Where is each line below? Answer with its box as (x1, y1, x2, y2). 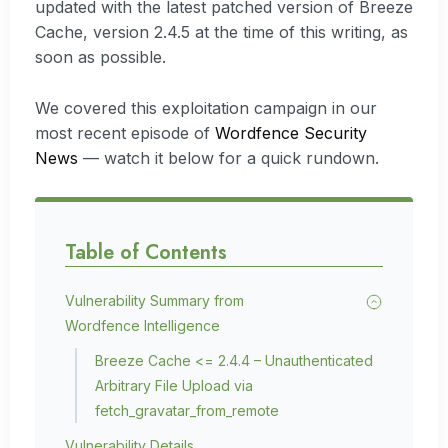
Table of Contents (65, 237, 227, 267)
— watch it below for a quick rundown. (78, 147, 379, 168)
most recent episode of (35, 122, 215, 143)
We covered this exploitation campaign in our (35, 97, 377, 118)
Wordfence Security (215, 122, 367, 143)
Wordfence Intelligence (65, 316, 220, 334)
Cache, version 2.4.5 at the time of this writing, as (35, 22, 408, 43)
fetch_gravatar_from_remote (95, 401, 279, 419)
